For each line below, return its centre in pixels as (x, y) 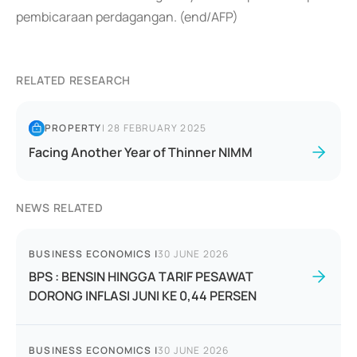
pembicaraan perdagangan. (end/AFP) (127, 17)
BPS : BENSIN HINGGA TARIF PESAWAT (141, 277)
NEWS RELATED (60, 208)
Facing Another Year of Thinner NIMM (141, 152)
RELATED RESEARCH (74, 80)
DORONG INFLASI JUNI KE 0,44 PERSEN (143, 296)
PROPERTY (73, 128)
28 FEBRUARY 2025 (157, 128)
